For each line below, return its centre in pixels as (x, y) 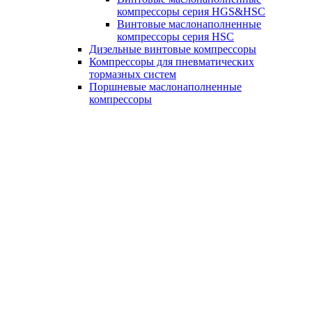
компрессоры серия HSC (175, 37)
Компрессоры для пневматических (172, 62)
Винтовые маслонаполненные (189, 24)
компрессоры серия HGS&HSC (191, 11)
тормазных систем (133, 74)
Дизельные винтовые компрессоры (173, 49)
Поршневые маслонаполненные (165, 87)
